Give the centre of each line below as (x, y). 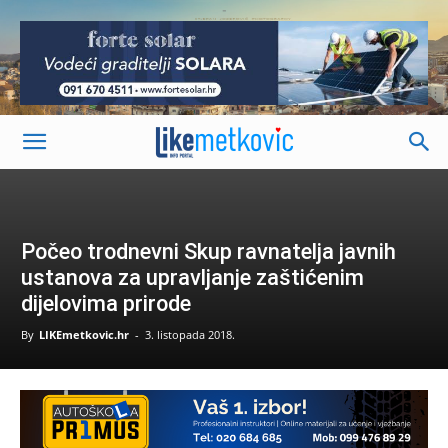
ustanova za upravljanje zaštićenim (192, 277)
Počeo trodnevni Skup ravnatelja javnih (208, 251)
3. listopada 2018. (190, 334)
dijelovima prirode (106, 303)
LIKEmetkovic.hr (84, 334)
